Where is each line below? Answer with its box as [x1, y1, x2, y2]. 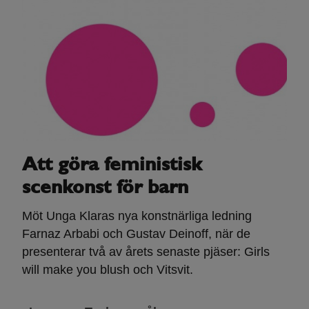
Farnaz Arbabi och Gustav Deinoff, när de [21, 227, 250, 241]
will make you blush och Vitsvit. [21, 263, 193, 277]
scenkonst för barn [21, 179, 188, 199]
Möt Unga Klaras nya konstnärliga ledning [21, 209, 252, 223]
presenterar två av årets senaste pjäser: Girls [21, 245, 270, 259]
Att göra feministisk [21, 156, 202, 176]
